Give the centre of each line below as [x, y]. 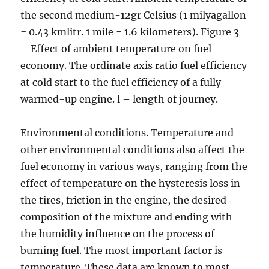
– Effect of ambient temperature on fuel [116, 49]
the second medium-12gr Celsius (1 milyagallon [134, 15]
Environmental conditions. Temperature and [127, 133]
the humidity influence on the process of [118, 234]
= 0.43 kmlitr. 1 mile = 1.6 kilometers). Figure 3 [130, 32]
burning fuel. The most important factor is [122, 250]
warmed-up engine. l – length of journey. [119, 99]
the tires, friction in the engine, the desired [124, 200]
